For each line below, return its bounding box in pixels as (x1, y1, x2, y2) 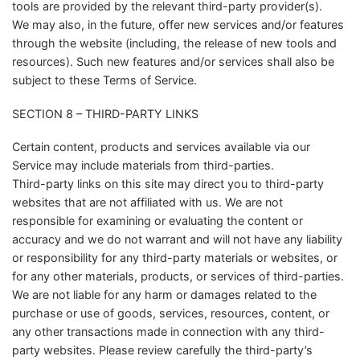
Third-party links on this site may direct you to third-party (12, 177, 324, 191)
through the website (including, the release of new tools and (12, 35, 337, 50)
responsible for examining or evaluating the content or (12, 214, 303, 228)
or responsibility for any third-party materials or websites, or (12, 251, 337, 265)
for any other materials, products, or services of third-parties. (12, 269, 344, 284)
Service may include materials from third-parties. (12, 158, 274, 173)
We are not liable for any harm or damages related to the (12, 288, 317, 302)
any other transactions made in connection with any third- (12, 325, 325, 339)
